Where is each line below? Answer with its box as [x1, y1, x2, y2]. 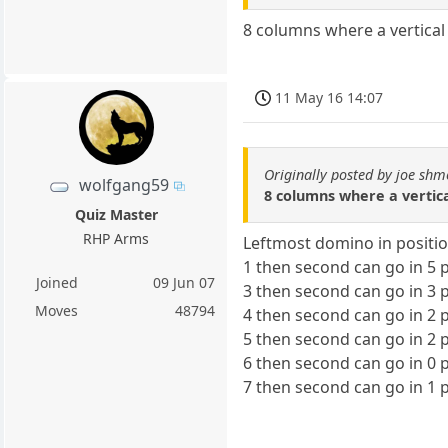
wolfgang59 [78, 174, 169, 197]
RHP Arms [83, 229, 150, 249]
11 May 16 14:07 [275, 87, 384, 107]
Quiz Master [74, 205, 158, 225]
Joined [35, 273, 78, 293]
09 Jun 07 [153, 273, 216, 293]
